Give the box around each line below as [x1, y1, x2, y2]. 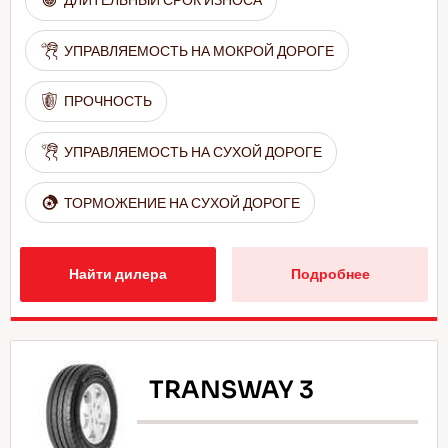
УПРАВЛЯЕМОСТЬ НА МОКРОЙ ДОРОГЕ [64, 41, 335, 60]
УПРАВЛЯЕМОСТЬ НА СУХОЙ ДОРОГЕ [64, 143, 323, 162]
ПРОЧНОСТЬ [64, 92, 153, 111]
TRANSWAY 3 [149, 374, 315, 405]
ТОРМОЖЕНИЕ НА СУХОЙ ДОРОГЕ [64, 193, 301, 212]
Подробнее [290, 265, 370, 284]
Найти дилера [68, 265, 167, 284]
